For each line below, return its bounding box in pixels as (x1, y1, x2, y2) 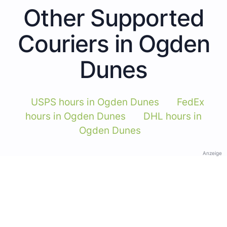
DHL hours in (143, 110, 202, 122)
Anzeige (203, 149, 222, 156)
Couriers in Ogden (17, 29, 210, 58)
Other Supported (23, 3, 204, 32)
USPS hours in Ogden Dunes (30, 96, 159, 108)
